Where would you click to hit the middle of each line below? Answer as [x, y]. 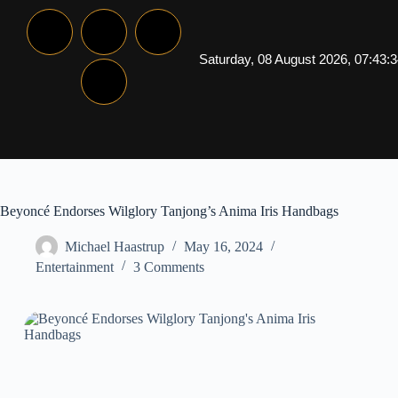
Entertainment [75, 267]
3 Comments [169, 267]
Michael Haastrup [115, 247]
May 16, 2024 [223, 247]
